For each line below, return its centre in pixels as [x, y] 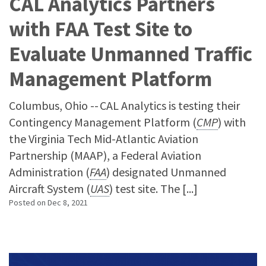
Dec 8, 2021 [68, 202]
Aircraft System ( [50, 189]
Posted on [28, 202]
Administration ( [49, 172]
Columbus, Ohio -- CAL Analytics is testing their [124, 105]
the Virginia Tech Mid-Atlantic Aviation [104, 139]
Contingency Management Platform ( [103, 122]
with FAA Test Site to [101, 29]
